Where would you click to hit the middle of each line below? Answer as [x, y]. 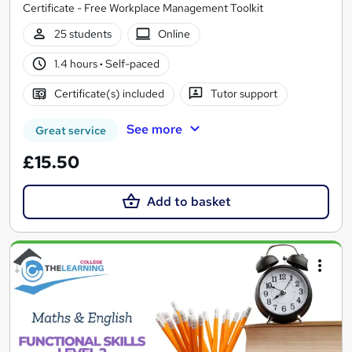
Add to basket [189, 201]
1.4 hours [77, 64]
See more [154, 129]
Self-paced [131, 64]
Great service [71, 130]
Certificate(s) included [109, 94]
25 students [82, 34]
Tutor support [244, 94]
